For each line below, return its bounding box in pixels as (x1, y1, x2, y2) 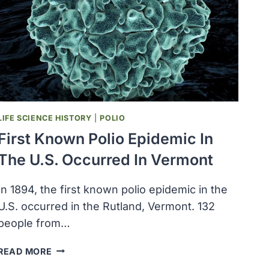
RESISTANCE (51, 39, 110, 50)
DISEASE (51, 25, 91, 36)
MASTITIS (51, 11, 97, 22)
